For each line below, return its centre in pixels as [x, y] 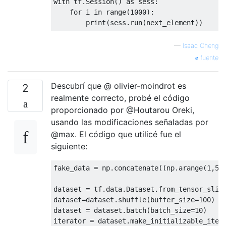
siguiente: [69, 146]
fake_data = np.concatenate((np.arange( [130, 168]
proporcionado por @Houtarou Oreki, [123, 110]
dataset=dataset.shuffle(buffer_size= [126, 200]
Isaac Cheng [201, 45]
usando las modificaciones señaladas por [130, 122]
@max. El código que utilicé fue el [116, 134]
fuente [208, 58]
